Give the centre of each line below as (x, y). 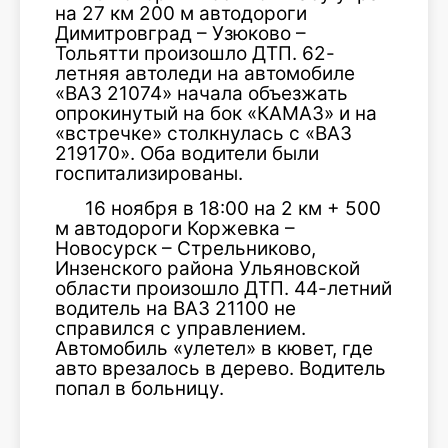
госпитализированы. (149, 173)
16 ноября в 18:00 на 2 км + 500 (233, 208)
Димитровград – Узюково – (180, 33)
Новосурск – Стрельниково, (185, 248)
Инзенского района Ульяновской (207, 268)
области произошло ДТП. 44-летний (223, 288)
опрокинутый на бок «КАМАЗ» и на (216, 113)
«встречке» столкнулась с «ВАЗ (203, 133)
